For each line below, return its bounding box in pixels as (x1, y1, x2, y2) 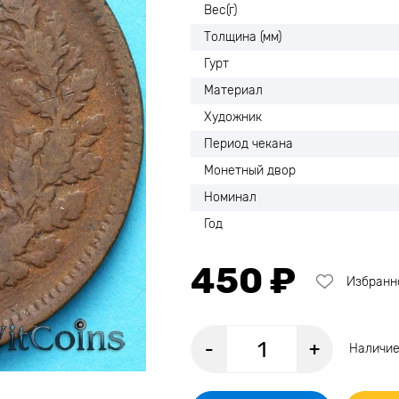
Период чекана (204, 136, 293, 151)
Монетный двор (204, 163, 296, 178)
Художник (204, 110, 262, 125)
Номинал (204, 190, 256, 205)
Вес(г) (204, 3, 237, 18)
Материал (204, 83, 263, 98)
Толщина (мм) (204, 29, 281, 45)
